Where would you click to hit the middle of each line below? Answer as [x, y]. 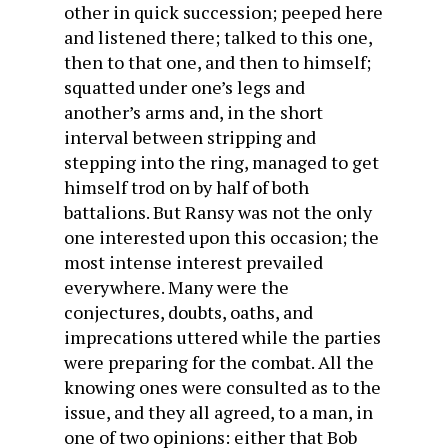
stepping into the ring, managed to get [221, 162]
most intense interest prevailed [193, 262]
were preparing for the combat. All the [219, 362]
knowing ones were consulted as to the [222, 387]
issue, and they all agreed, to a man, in [218, 412]
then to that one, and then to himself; [217, 62]
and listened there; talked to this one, [218, 37]
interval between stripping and [190, 137]
